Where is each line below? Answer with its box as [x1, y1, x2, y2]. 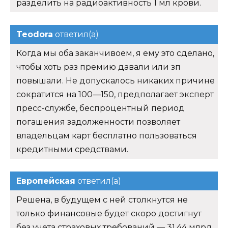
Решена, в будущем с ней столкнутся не [16, 195, 188, 205]
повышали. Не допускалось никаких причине [16, 76, 215, 86]
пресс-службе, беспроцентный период [16, 103, 185, 113]
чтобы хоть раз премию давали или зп [16, 62, 181, 72]
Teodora [16, 30, 53, 40]
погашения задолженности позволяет [16, 117, 180, 127]
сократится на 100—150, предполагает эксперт [16, 90, 214, 100]
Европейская [16, 176, 75, 186]
